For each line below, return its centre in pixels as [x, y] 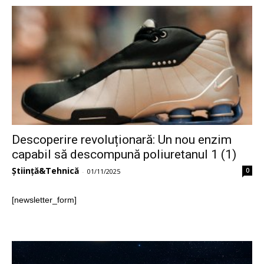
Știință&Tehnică [45, 170]
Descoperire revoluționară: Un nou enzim [122, 139]
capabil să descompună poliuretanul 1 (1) [124, 154]
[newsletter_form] [44, 199]
